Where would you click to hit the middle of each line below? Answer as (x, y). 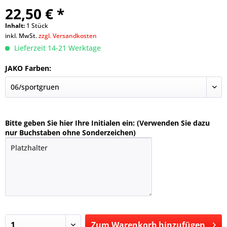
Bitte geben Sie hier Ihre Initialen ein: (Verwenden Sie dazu (107, 123)
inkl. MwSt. (22, 36)
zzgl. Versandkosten (68, 36)
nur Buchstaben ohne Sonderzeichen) (70, 133)
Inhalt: (16, 26)
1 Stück (37, 26)
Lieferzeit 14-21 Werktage (56, 48)
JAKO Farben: (28, 68)
